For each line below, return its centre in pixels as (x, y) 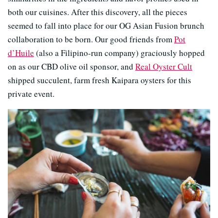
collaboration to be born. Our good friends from (91, 39)
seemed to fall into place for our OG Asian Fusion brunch (106, 26)
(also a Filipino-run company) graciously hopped (119, 53)
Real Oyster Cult (164, 67)
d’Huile (21, 53)
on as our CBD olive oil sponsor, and (72, 67)
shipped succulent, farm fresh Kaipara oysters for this (100, 80)
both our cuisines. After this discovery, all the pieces (98, 12)
